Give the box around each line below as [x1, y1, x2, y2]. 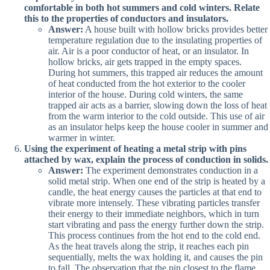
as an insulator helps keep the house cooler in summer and [48, 121, 268, 132]
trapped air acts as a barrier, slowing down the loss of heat [48, 99, 267, 110]
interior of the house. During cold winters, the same [48, 89, 243, 99]
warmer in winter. [48, 132, 115, 143]
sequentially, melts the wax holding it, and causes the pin [48, 251, 263, 262]
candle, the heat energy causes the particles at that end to [48, 186, 262, 197]
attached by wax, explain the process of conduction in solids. [24, 154, 268, 165]
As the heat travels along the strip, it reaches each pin [48, 240, 249, 251]
